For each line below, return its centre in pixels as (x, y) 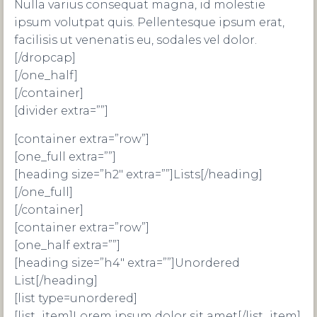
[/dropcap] (45, 58)
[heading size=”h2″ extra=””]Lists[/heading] (138, 174)
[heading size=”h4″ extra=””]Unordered (127, 263)
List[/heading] (56, 281)
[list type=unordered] (76, 298)
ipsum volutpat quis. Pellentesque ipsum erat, (149, 22)
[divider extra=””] (61, 111)
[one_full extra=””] (65, 157)
